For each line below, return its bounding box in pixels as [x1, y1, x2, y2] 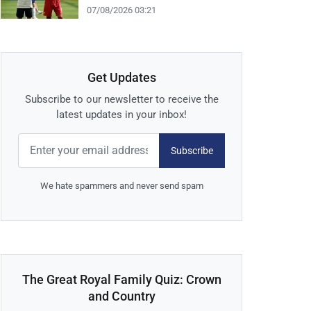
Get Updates [87, 70, 156, 85]
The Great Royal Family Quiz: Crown [22, 272, 221, 287]
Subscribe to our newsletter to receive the [24, 93, 219, 106]
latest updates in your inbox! [56, 108, 187, 121]
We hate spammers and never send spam [40, 180, 203, 192]
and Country [87, 289, 155, 304]
